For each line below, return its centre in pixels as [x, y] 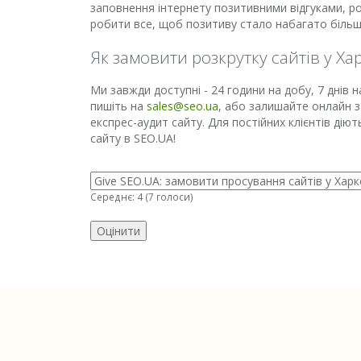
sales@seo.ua [183, 106]
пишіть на [118, 106]
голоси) [174, 197]
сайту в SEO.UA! [133, 138]
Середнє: [114, 197]
